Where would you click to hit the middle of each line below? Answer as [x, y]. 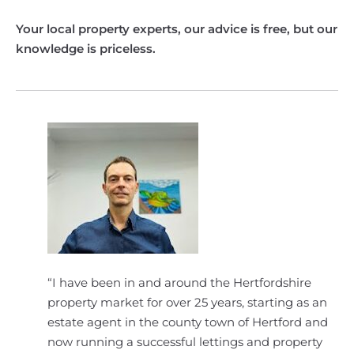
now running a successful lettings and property [185, 342]
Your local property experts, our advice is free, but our [177, 29]
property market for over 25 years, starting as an [187, 302]
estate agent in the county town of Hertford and [188, 322]
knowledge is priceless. [86, 49]
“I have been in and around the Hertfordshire [179, 282]
